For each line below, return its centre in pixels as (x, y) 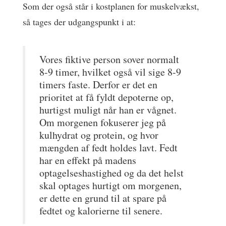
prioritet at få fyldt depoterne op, (106, 97)
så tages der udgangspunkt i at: (79, 22)
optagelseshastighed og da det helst (111, 173)
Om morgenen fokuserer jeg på (103, 122)
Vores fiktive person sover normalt (109, 59)
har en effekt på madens (88, 160)
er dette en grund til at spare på (103, 198)
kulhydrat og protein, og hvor (99, 135)
